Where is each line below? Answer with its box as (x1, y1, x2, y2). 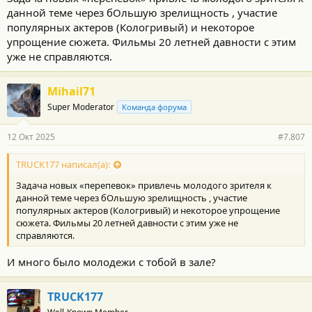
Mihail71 (47, 84, 95, 99)
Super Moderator (47, 101, 114, 113)
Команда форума (122, 102, 187, 112)
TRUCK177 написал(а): (16, 158, 110, 171)
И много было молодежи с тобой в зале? (7, 254, 216, 269)
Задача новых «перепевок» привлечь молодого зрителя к (16, 179, 272, 192)
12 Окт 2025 (7, 131, 55, 143)
